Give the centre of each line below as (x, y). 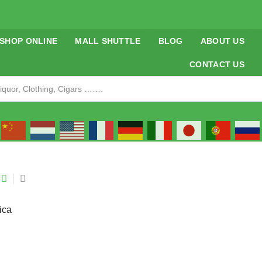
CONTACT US (217, 64)
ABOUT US (222, 41)
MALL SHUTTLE (108, 41)
